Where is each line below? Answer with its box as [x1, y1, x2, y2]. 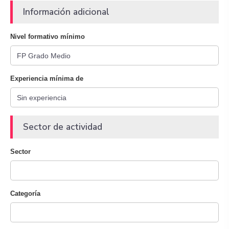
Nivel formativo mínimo [10, 33, 85, 40]
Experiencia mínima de [10, 75, 83, 82]
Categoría [10, 190, 40, 197]
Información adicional [23, 6, 109, 18]
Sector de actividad [23, 121, 102, 133]
